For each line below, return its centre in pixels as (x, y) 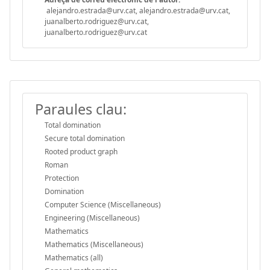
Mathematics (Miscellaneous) (94, 244)
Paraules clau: (81, 109)
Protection (62, 178)
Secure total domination (85, 138)
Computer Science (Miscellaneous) (103, 204)
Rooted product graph (81, 151)
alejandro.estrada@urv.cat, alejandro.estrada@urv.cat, (137, 10)
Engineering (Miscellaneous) (92, 218)
